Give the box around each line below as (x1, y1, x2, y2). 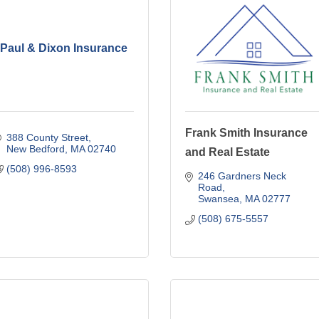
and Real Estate (185, 145, 270, 158)
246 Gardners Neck (197, 169, 286, 182)
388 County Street (6, 131, 88, 143)
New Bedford (6, 142, 65, 155)
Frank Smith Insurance (185, 126, 308, 139)
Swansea (197, 192, 239, 204)
